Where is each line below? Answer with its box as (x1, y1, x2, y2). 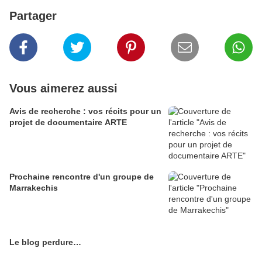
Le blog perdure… (9, 237, 81, 247)
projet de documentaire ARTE (9, 118, 127, 127)
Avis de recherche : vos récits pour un (9, 106, 161, 116)
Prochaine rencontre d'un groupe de (9, 172, 154, 182)
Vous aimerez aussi (9, 82, 118, 95)
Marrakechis (9, 183, 58, 193)
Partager (9, 9, 57, 23)
